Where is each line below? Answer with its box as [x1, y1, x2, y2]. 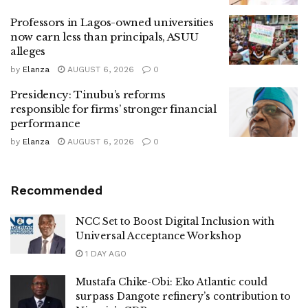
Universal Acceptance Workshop [76, 230, 241, 243]
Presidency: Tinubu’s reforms [10, 88, 166, 102]
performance [10, 117, 80, 131]
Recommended [10, 183, 102, 198]
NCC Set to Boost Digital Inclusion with [76, 215, 274, 228]
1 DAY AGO [82, 249, 126, 259]
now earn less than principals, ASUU [10, 30, 199, 44]
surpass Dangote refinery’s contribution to [76, 290, 291, 303]
